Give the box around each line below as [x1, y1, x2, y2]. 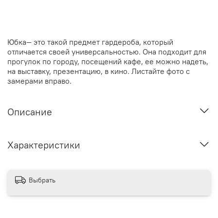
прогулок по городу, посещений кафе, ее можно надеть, [7, 56, 208, 66]
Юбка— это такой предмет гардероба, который [7, 36, 173, 47]
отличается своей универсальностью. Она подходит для [7, 46, 206, 56]
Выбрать [29, 176, 55, 184]
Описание [7, 105, 52, 118]
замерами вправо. [7, 75, 72, 86]
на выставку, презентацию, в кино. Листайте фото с [7, 66, 190, 76]
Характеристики [7, 139, 80, 151]
